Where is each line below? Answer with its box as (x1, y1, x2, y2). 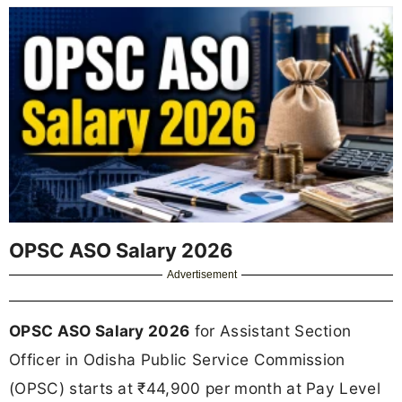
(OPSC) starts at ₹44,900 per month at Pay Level (9, 378, 381, 398)
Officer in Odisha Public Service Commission (9, 349, 345, 369)
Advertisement (167, 267, 238, 281)
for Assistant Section (189, 320, 352, 340)
